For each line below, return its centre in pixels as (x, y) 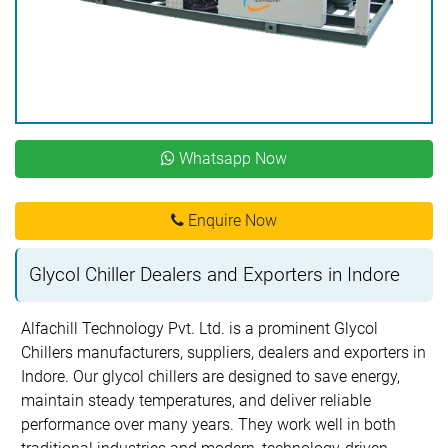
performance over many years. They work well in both (209, 424)
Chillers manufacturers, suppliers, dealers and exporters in (224, 352)
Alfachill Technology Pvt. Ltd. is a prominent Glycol (200, 328)
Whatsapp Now (231, 158)
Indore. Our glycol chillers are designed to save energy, (211, 376)
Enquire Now (230, 220)
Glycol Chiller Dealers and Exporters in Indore (214, 274)
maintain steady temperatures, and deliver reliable (196, 400)
